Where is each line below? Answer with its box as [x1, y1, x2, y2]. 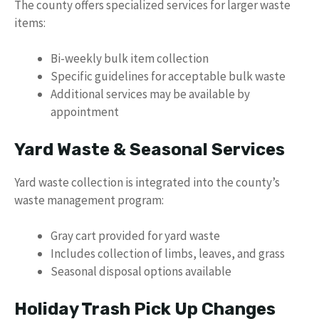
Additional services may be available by [51, 86, 250, 102]
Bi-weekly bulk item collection [51, 51, 209, 66]
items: [14, 14, 46, 31]
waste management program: [14, 192, 164, 208]
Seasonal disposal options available [51, 263, 231, 279]
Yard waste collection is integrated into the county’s [14, 174, 280, 190]
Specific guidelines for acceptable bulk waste [51, 68, 286, 84]
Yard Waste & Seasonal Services [14, 139, 285, 159]
